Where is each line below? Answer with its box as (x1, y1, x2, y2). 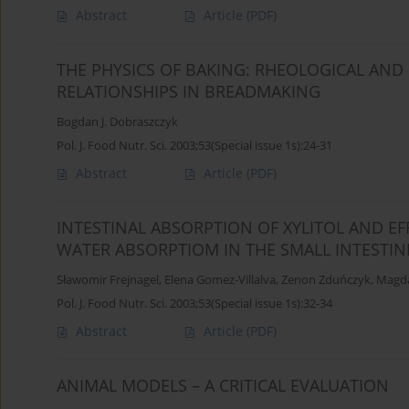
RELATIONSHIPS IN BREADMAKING (57, 80, 320, 103)
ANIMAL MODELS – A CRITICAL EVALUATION (57, 374, 389, 397)
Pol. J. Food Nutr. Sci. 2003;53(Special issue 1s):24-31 (57, 137, 332, 154)
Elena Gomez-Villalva (164, 272, 276, 288)
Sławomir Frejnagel (57, 272, 159, 288)
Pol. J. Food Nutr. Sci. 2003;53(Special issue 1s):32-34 (57, 295, 332, 312)
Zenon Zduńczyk (281, 272, 371, 288)
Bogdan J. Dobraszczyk (57, 114, 178, 131)
